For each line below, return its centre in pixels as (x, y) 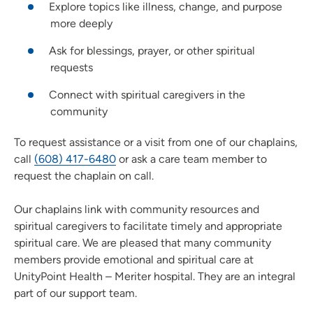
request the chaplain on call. (84, 176)
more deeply (81, 24)
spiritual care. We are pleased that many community (143, 243)
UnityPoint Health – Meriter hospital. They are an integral (155, 277)
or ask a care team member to (191, 159)
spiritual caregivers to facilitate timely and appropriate (148, 226)
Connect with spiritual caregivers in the (147, 95)
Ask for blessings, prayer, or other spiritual (152, 51)
